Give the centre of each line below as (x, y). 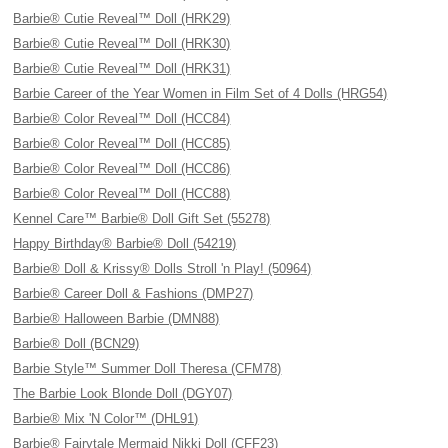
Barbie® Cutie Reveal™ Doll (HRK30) (122, 43)
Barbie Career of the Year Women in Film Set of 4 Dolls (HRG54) (200, 93)
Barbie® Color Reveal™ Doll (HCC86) (122, 168)
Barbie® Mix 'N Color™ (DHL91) (106, 418)
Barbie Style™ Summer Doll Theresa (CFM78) (147, 368)
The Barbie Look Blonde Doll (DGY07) (123, 393)
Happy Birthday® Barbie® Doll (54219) (125, 243)
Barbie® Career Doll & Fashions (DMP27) (133, 293)
